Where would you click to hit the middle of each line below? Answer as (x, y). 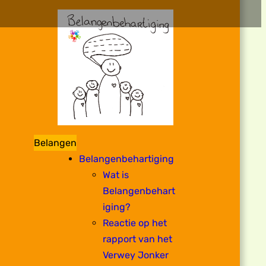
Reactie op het (135, 223)
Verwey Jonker (136, 255)
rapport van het (138, 239)
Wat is (116, 175)
